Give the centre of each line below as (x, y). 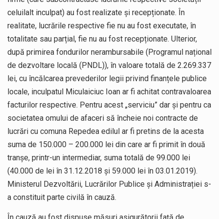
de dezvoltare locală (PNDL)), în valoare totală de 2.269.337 (109, 65)
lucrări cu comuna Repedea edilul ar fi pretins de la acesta (106, 131)
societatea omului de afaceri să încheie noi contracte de (103, 118)
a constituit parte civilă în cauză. (62, 197)
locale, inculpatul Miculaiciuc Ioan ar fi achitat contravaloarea (109, 91)
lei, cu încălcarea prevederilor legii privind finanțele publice (107, 78)
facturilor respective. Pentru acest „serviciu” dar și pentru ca (109, 105)
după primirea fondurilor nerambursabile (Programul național (109, 52)
